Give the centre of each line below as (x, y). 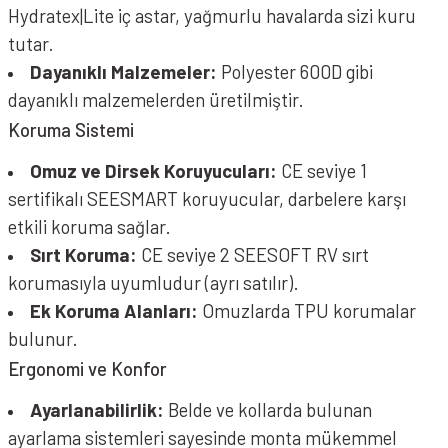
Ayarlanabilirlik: (97, 409)
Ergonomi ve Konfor (87, 368)
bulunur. (43, 338)
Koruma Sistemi (71, 129)
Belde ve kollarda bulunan (268, 409)
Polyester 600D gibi (295, 71)
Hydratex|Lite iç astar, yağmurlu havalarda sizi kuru (212, 15)
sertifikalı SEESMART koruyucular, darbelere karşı (207, 198)
